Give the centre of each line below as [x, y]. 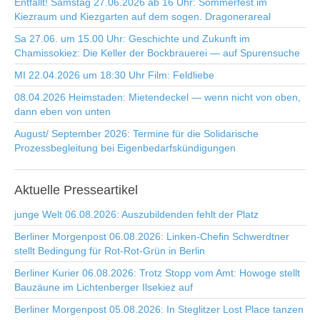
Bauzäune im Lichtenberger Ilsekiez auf [104, 287]
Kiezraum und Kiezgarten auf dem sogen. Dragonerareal [142, 16]
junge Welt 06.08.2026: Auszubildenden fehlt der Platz [136, 214]
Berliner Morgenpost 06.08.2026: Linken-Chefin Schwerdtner [152, 236]
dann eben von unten [62, 111]
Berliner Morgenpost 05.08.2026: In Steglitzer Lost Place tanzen [159, 309]
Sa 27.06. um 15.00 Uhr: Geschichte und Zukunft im [132, 39]
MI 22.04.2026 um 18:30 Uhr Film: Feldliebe [114, 75]
